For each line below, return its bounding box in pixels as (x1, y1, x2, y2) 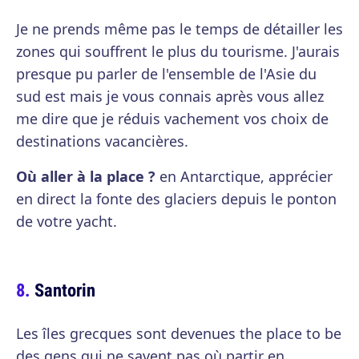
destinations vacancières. (16, 131, 188, 151)
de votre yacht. (16, 212, 117, 232)
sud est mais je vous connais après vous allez (16, 87, 324, 107)
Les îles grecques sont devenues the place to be (16, 324, 341, 344)
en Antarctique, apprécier (155, 167, 333, 187)
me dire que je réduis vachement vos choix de (16, 109, 329, 129)
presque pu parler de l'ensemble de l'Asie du (16, 64, 317, 84)
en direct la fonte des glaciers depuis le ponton (16, 189, 337, 209)
